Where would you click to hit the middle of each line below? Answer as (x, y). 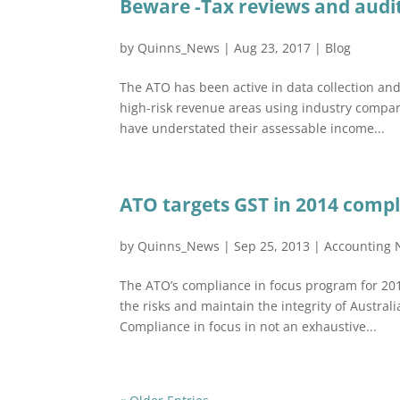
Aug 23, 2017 (273, 48)
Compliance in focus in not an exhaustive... (249, 326)
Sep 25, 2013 (272, 246)
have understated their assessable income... (253, 128)
